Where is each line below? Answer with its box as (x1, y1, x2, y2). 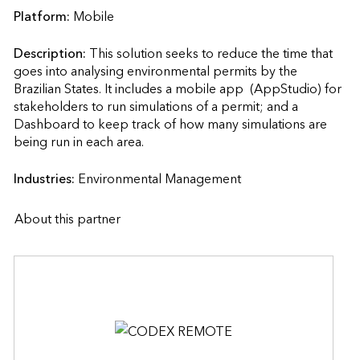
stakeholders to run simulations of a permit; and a (13, 96, 298, 118)
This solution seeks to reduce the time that (88, 43, 333, 65)
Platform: (13, 6, 73, 28)
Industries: (13, 168, 78, 190)
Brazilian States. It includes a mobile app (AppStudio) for (13, 78, 342, 100)
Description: (13, 43, 89, 65)
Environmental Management (77, 168, 241, 190)
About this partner (14, 208, 121, 231)
